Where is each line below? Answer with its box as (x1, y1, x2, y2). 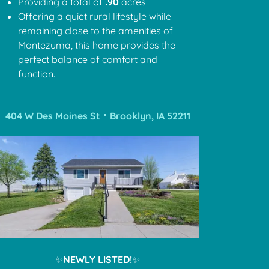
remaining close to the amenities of (18, 24, 174, 37)
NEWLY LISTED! (63, 253, 133, 266)
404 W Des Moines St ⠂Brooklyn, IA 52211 (5, 109, 190, 122)
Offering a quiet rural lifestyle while (18, 10, 172, 22)
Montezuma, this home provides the (18, 38, 176, 51)
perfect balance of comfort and (18, 53, 158, 65)
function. (18, 67, 56, 80)
